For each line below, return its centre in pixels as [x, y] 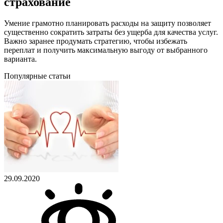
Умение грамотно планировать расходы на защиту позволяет [108, 23]
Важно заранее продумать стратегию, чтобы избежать [96, 41]
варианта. [20, 59]
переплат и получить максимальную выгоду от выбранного [106, 50]
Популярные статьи [37, 76]
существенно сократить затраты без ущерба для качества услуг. [111, 32]
